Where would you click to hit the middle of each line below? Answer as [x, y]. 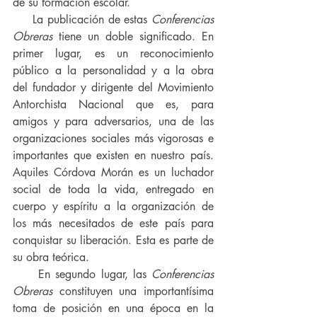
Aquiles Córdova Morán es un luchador [113, 173]
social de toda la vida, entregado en [113, 190]
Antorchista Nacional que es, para [113, 105]
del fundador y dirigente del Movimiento [113, 88]
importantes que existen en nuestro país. [113, 156]
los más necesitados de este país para [113, 224]
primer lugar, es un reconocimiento [113, 54]
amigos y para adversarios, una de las [113, 122]
